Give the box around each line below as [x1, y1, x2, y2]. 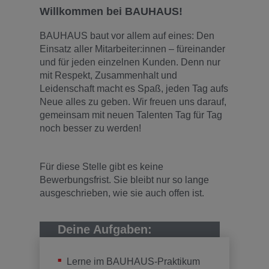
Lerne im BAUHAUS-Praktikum [67, 256, 200, 267]
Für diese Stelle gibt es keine [40, 162, 163, 172]
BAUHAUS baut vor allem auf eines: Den [40, 31, 214, 41]
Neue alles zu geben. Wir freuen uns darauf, [40, 97, 226, 107]
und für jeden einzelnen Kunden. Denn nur [40, 57, 220, 67]
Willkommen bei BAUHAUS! [40, 5, 183, 17]
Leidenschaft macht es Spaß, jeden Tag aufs [40, 83, 228, 94]
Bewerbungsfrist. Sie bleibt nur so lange [40, 175, 209, 185]
